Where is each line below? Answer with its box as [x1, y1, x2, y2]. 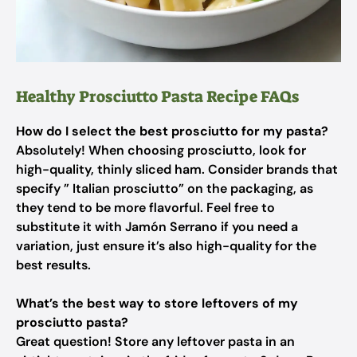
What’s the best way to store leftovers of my [16, 295, 298, 312]
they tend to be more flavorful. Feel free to [16, 199, 275, 216]
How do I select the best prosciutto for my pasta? [16, 123, 328, 139]
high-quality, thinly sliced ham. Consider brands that [16, 161, 338, 178]
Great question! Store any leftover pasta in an [16, 333, 295, 350]
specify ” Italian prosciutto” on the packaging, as [16, 180, 313, 197]
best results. [16, 257, 91, 273]
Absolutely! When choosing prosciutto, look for [16, 142, 306, 159]
